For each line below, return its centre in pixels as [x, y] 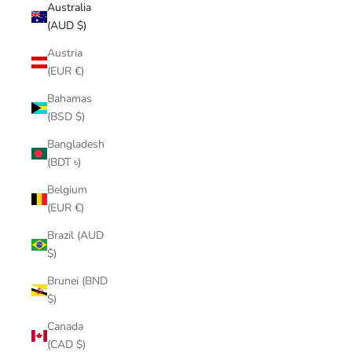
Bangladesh [76, 144]
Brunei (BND [77, 281]
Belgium [67, 190]
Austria [65, 53]
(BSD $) [80, 117]
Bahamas [70, 99]
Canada [65, 326]
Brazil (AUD [75, 235]
